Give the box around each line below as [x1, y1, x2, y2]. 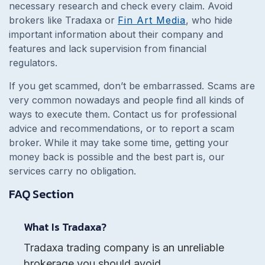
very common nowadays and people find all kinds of [9, 93, 244, 106]
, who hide [186, 14, 232, 26]
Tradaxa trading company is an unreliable [24, 241, 224, 254]
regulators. [9, 56, 60, 69]
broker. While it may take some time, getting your [9, 136, 229, 148]
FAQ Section [9, 185, 74, 203]
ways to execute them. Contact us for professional [9, 108, 237, 120]
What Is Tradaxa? [24, 218, 106, 235]
